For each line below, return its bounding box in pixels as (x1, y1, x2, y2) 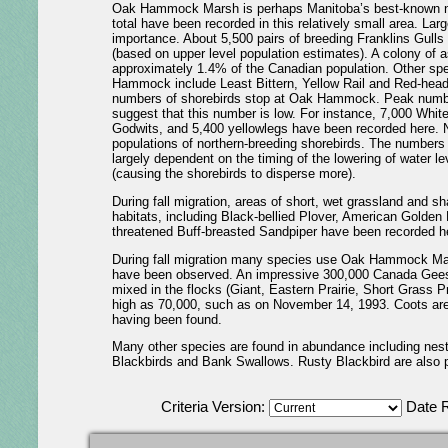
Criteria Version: (161, 399, 269, 415)
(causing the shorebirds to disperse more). (111, 166, 356, 181)
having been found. (111, 311, 222, 327)
